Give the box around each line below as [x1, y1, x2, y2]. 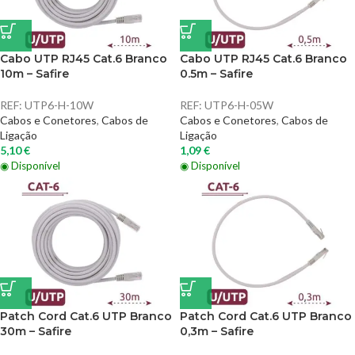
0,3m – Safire [180, 324, 254, 338]
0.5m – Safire [180, 67, 253, 81]
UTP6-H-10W [25, 98, 94, 112]
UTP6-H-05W [204, 98, 273, 112]
